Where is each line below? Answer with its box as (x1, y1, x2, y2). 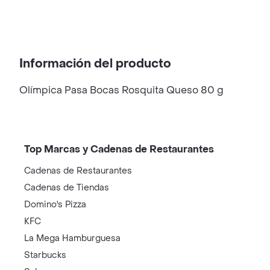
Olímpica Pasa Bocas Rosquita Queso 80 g (19, 84, 224, 96)
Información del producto (19, 56, 171, 72)
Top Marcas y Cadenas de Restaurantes (24, 143, 214, 155)
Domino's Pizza (24, 199, 86, 210)
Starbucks (24, 250, 66, 261)
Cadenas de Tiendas (24, 182, 109, 193)
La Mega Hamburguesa (24, 233, 121, 244)
